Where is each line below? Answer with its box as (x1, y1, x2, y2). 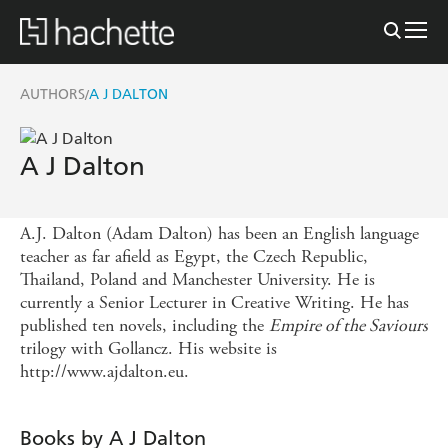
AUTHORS (20, 85, 85, 103)
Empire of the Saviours (269, 313, 428, 337)
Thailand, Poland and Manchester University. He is (20, 267, 375, 291)
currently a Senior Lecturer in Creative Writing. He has (20, 290, 409, 314)
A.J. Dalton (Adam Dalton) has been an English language (20, 221, 419, 245)
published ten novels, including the (20, 313, 269, 337)
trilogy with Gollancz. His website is (20, 336, 277, 360)
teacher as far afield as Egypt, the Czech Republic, (20, 244, 368, 268)
